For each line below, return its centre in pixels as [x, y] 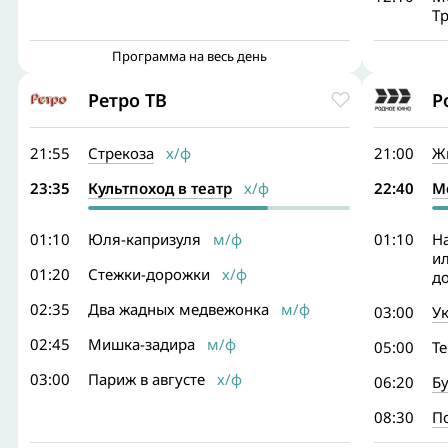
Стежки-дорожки [149, 274]
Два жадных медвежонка [178, 309]
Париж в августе [146, 379]
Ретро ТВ [127, 99]
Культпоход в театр [160, 188]
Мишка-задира [141, 344]
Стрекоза [121, 153]
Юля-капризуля [144, 239]
